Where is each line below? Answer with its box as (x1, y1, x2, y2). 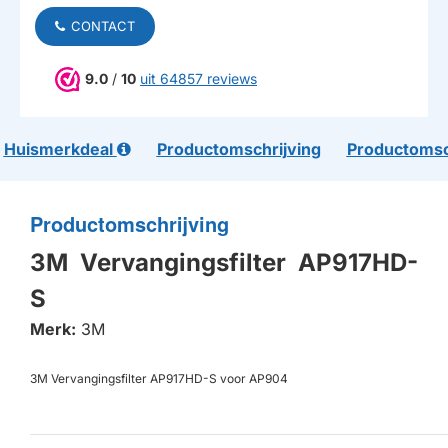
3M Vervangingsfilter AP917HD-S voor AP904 (30, 370, 288, 386)
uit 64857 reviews (140, 69, 257, 87)
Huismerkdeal (3, 138, 117, 159)
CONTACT (71, 17, 135, 34)
